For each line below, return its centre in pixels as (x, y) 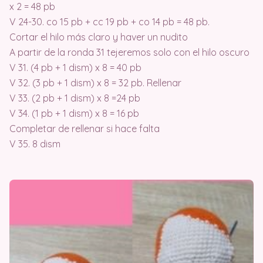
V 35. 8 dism (35, 144)
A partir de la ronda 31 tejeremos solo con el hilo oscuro (129, 52)
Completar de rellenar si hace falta (85, 128)
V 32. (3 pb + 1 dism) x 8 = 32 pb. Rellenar (95, 82)
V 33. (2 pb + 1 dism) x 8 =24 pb (75, 98)
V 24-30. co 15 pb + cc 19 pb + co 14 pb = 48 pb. (109, 21)
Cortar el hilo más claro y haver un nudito (99, 37)
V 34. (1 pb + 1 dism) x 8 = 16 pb (74, 113)
